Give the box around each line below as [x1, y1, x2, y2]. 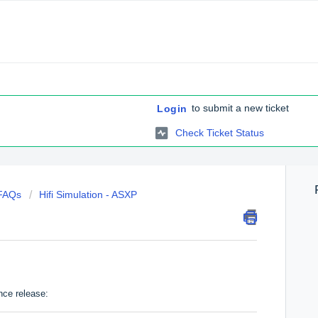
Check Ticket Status [175, 126, 264, 138]
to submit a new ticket [188, 102, 289, 114]
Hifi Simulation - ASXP [39, 189, 137, 200]
